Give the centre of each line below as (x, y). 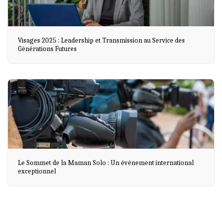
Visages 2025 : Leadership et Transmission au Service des (101, 40)
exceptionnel (37, 171)
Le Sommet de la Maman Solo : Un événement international (106, 163)
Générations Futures (47, 49)
